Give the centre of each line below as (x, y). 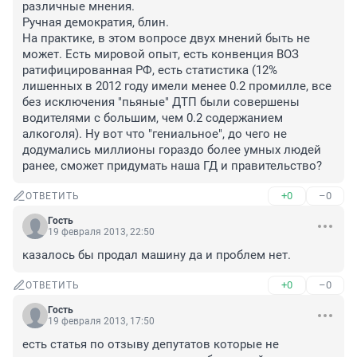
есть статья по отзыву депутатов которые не (151, 345)
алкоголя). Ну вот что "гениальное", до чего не (155, 134)
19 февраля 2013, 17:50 (101, 322)
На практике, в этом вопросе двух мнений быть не (166, 39)
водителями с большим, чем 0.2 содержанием (153, 118)
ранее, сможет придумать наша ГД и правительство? (172, 166)
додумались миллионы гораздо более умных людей (172, 150)
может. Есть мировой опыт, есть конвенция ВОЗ (161, 55)
